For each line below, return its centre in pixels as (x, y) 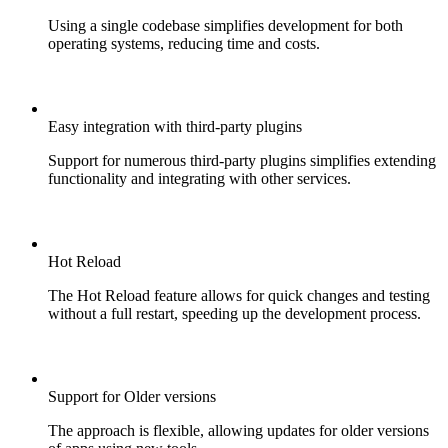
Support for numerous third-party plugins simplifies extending (242, 161)
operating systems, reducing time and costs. (184, 44)
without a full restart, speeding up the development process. (234, 314)
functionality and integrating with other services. (199, 179)
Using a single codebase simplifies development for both (225, 26)
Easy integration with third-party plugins (175, 127)
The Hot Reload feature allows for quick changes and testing (239, 296)
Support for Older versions (132, 397)
